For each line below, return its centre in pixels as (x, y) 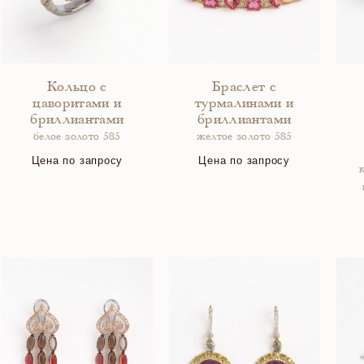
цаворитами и (77, 104)
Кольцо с (77, 88)
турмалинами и (244, 104)
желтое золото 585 (244, 138)
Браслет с (245, 88)
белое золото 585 (77, 138)
